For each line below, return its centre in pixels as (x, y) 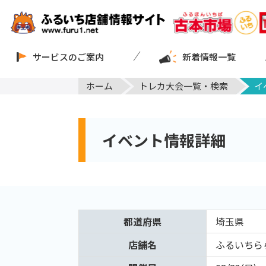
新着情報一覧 (209, 56)
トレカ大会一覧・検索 (183, 85)
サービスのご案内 (68, 56)
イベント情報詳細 (164, 140)
